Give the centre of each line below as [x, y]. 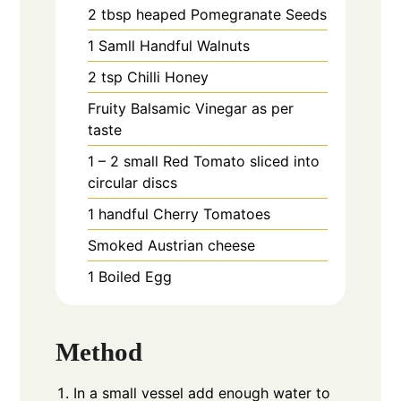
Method [99, 352]
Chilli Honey [168, 77]
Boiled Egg [136, 276]
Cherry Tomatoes [212, 213]
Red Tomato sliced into [242, 161]
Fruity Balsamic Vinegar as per [191, 108]
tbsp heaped [144, 14]
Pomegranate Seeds [259, 14]
